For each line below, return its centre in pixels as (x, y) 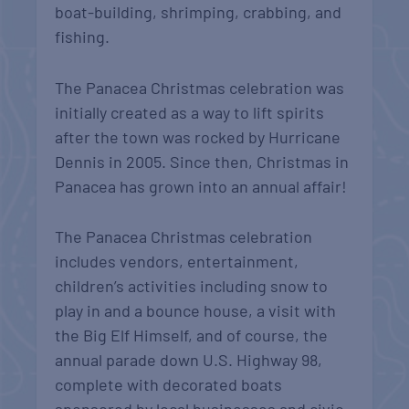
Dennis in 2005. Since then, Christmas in (202, 161)
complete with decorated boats (169, 385)
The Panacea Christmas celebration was (200, 87)
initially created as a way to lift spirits (190, 112)
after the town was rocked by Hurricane (198, 136)
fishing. (83, 36)
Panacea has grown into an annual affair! (201, 186)
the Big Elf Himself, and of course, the (192, 336)
